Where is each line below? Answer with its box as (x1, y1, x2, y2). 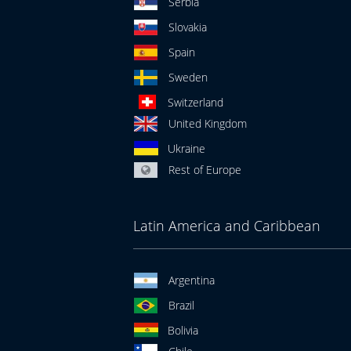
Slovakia (168, 20, 207, 34)
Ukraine (167, 141, 205, 156)
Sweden (168, 70, 208, 85)
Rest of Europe (168, 162, 241, 177)
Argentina (168, 273, 215, 288)
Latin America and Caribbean (132, 216, 320, 235)
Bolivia (167, 323, 198, 338)
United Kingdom (168, 116, 247, 131)
